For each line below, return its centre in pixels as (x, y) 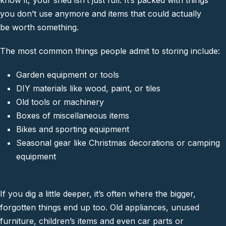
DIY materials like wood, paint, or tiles (88, 89)
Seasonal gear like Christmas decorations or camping (118, 143)
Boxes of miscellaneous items (73, 116)
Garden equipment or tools (69, 75)
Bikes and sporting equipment (73, 129)
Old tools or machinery (60, 102)
